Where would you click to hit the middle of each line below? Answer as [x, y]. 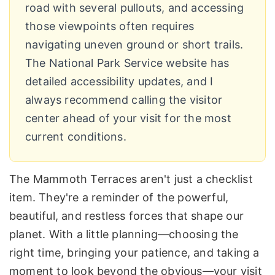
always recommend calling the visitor [124, 99]
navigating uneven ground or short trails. [134, 44]
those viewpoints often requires [110, 26]
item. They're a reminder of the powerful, [119, 198]
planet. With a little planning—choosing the [124, 234]
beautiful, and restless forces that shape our [127, 216]
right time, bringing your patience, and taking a [134, 253]
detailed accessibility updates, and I [119, 81]
